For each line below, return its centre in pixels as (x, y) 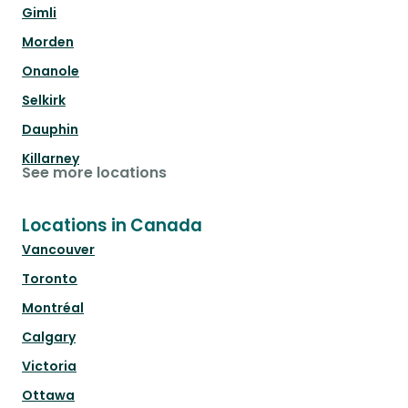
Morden (48, 42)
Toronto (50, 279)
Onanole (51, 71)
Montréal (53, 308)
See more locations (94, 173)
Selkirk (44, 101)
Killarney (51, 159)
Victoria (49, 367)
